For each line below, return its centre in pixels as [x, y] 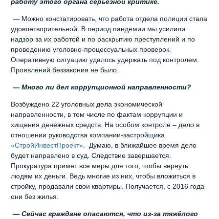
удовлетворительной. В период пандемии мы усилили [98, 29]
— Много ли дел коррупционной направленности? [101, 87]
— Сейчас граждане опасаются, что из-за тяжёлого [105, 213]
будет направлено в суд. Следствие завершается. [91, 155]
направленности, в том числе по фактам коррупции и [97, 114]
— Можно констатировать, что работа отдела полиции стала [109, 18]
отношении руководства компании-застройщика [88, 135]
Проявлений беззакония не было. [65, 70]
